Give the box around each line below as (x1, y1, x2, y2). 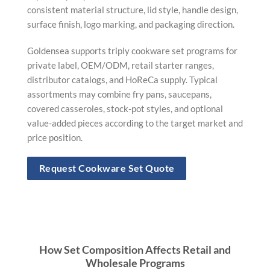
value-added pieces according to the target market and (27, 118, 243, 129)
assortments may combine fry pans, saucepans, (27, 89, 212, 100)
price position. (27, 132, 83, 143)
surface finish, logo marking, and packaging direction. (27, 19, 234, 30)
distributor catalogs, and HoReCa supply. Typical (27, 74, 218, 86)
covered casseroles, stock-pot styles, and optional (27, 103, 223, 115)
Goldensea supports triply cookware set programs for (27, 45, 237, 57)
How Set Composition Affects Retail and (39, 243, 231, 257)
